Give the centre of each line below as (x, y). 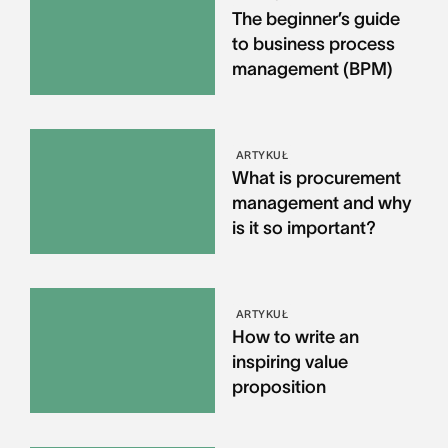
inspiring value (289, 362)
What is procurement (316, 178)
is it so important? (303, 228)
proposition (278, 387)
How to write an (295, 337)
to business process (313, 44)
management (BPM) (312, 69)
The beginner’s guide (315, 19)
